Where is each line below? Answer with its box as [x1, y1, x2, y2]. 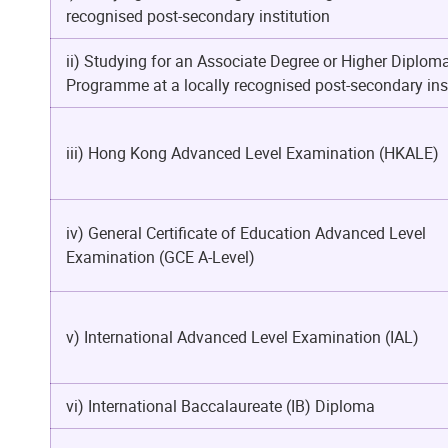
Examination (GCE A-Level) [66, 245, 255, 268]
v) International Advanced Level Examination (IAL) [66, 325, 419, 348]
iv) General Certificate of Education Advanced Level [66, 221, 426, 244]
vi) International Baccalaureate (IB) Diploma [66, 394, 375, 417]
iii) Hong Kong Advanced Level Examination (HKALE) [66, 141, 439, 164]
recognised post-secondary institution [66, 4, 330, 27]
